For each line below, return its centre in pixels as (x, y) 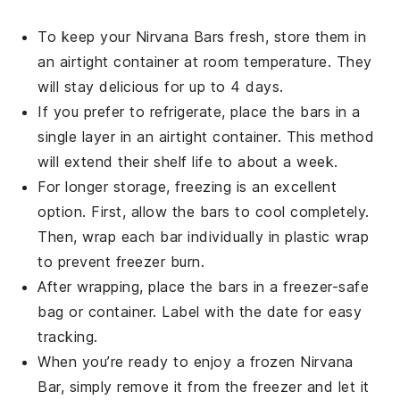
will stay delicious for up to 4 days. (161, 86)
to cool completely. (300, 211)
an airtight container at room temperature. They (205, 61)
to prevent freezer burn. (121, 261)
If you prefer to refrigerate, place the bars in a (199, 111)
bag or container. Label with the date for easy (200, 311)
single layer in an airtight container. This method (206, 136)
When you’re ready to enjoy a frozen (169, 361)
